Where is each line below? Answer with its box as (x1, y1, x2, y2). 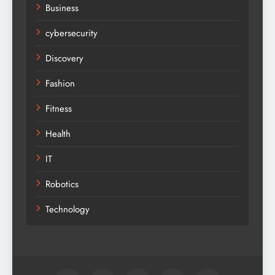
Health (45, 127, 71, 141)
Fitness (45, 102, 72, 116)
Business (45, 1, 79, 15)
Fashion (45, 77, 75, 91)
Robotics (45, 177, 79, 192)
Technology (45, 203, 90, 217)
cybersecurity (45, 26, 98, 41)
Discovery (45, 52, 83, 66)
